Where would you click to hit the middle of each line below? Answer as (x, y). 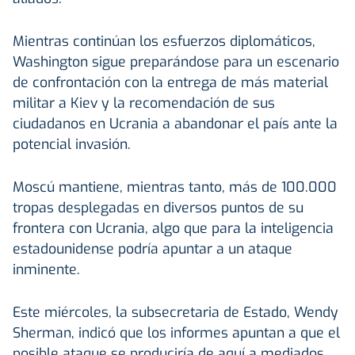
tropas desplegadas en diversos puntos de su (158, 207)
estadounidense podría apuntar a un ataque (153, 248)
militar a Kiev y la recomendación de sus (144, 103)
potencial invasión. (72, 144)
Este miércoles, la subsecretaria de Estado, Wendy (176, 312)
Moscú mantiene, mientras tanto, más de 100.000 (175, 187)
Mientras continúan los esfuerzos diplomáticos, (164, 41)
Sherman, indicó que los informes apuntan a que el (176, 332)
